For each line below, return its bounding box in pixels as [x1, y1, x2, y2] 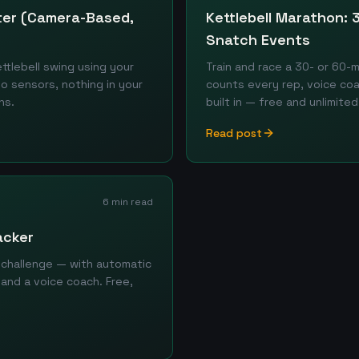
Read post [206, 126, 262, 140]
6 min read [103, 196, 153, 208]
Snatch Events [206, 30, 310, 49]
